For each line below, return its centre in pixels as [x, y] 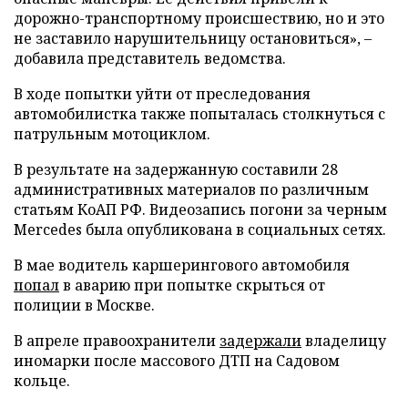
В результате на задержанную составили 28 [176, 169]
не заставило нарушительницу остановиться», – [193, 38]
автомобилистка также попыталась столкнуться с [199, 113]
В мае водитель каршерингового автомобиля [182, 265]
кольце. [42, 380]
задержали [260, 340]
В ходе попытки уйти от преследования [162, 93]
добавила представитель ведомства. [150, 58]
